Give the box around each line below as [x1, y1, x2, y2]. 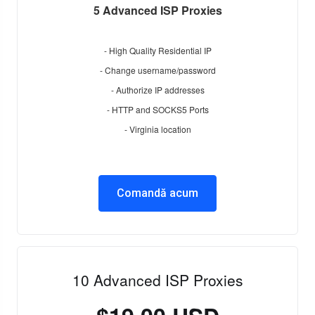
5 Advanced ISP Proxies [93, 2, 222, 18]
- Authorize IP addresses [110, 84, 205, 96]
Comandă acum [117, 186, 198, 200]
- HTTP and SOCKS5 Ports [106, 103, 209, 115]
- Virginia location [124, 123, 191, 135]
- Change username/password [99, 64, 216, 76]
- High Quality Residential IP [103, 44, 212, 56]
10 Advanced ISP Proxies [72, 269, 243, 290]
